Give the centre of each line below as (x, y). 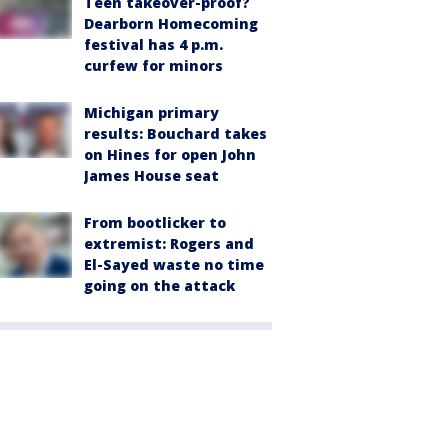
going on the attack (159, 285)
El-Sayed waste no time (174, 264)
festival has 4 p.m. (153, 44)
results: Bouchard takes (175, 133)
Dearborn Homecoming (171, 23)
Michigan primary (151, 112)
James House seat (151, 175)
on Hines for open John (170, 154)
